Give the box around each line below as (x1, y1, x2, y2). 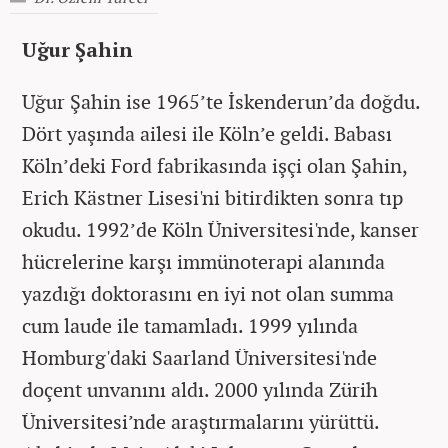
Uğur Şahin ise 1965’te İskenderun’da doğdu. (22, 87, 420, 115)
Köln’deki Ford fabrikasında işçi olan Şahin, (22, 151, 407, 179)
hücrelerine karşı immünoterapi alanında (22, 247, 385, 275)
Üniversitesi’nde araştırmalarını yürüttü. (22, 407, 379, 435)
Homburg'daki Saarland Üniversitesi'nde (22, 343, 377, 371)
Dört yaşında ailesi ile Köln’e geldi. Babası (22, 119, 392, 147)
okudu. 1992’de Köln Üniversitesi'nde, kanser (22, 215, 419, 243)
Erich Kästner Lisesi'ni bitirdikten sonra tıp (22, 183, 403, 211)
